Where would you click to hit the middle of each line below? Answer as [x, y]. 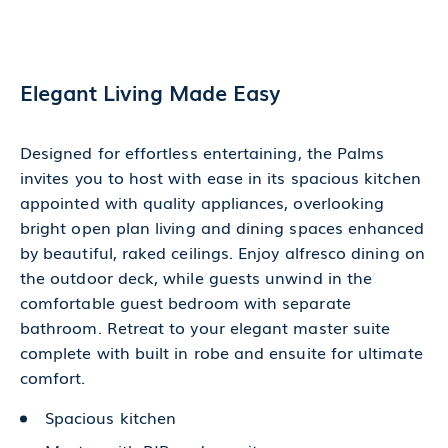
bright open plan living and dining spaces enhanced [222, 226]
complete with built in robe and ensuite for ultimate [221, 351]
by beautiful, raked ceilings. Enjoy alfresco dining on [222, 251]
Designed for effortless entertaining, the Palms [202, 151]
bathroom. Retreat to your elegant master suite [205, 326]
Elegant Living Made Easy [150, 91]
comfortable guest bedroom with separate [185, 301]
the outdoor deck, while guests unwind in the [196, 276]
